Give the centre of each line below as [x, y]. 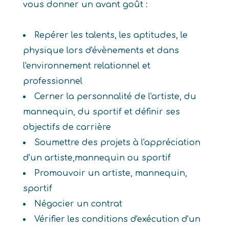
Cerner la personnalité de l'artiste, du [115, 97]
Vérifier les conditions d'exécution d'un [117, 219]
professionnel [52, 81]
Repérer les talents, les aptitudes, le [111, 35]
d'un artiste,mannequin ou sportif [97, 158]
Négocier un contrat [78, 204]
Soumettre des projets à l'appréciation [117, 143]
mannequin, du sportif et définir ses [101, 112]
